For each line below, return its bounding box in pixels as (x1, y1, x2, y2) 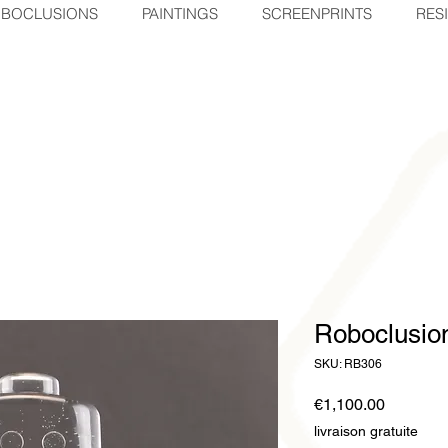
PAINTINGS (141, 4, 218, 23)
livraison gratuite (314, 423, 418, 439)
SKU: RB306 (314, 357, 382, 371)
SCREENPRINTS (261, 4, 372, 23)
